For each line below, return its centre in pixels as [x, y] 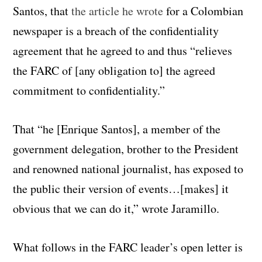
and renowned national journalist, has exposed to [128, 168]
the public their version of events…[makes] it [121, 188]
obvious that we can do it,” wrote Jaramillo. [116, 208]
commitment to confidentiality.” [89, 90]
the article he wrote [116, 11]
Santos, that [41, 11]
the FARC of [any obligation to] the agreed [114, 70]
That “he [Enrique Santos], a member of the [117, 129]
